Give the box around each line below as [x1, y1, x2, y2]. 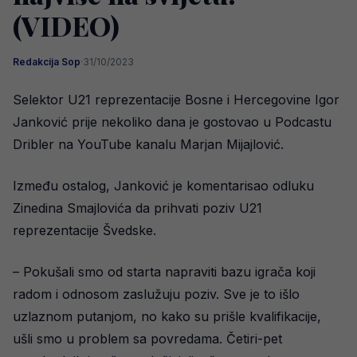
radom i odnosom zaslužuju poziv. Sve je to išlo [13, 286, 300, 302]
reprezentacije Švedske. [13, 222, 156, 238]
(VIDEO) [13, 7, 120, 44]
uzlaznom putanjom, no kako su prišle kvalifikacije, [13, 308, 321, 324]
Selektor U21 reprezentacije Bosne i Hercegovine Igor [13, 92, 339, 108]
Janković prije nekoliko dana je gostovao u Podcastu [13, 114, 331, 130]
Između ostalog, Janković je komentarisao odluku [13, 178, 314, 194]
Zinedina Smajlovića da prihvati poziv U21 [13, 200, 262, 216]
